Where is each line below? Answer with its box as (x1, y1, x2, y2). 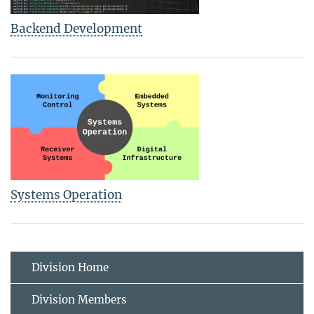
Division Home (32, 260, 109, 274)
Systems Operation (11, 186, 122, 203)
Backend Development (11, 20, 142, 36)
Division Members (32, 292, 127, 306)
